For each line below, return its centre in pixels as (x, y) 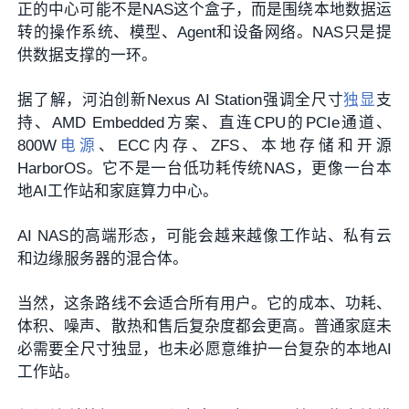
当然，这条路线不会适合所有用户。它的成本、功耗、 (204, 303)
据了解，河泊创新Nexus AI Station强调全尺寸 (181, 100)
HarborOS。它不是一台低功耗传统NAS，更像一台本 (204, 168)
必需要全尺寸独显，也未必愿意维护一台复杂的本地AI (204, 349)
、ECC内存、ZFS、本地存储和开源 (245, 145)
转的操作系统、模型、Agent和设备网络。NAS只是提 (204, 32)
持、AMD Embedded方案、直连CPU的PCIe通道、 (204, 122)
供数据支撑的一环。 (88, 55)
